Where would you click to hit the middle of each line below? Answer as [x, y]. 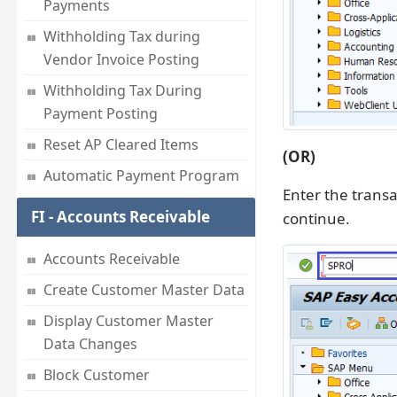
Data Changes [90, 344]
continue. [316, 218]
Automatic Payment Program [141, 176]
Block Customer [96, 375]
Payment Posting [100, 114]
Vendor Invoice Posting [121, 60]
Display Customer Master [128, 321]
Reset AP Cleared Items [121, 145]
